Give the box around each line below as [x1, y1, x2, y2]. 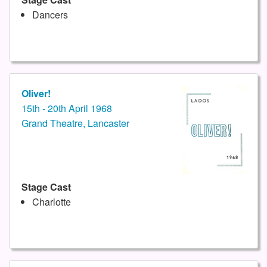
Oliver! [21, 86, 51, 101]
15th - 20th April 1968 [21, 101, 112, 116]
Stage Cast [21, 180, 71, 194]
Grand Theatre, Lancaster [21, 116, 129, 131]
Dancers [32, 8, 68, 22]
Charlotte [32, 195, 71, 209]
